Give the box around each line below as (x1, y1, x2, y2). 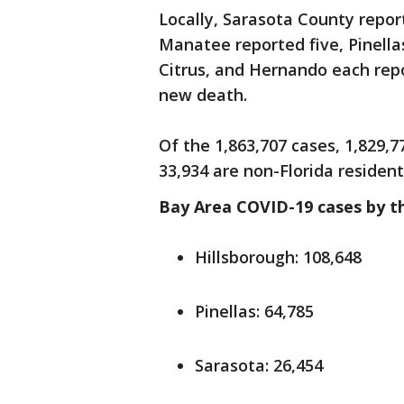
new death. (159, 84, 252, 106)
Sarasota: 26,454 (195, 354, 323, 376)
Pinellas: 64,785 (195, 300, 314, 322)
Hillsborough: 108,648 (195, 246, 362, 268)
